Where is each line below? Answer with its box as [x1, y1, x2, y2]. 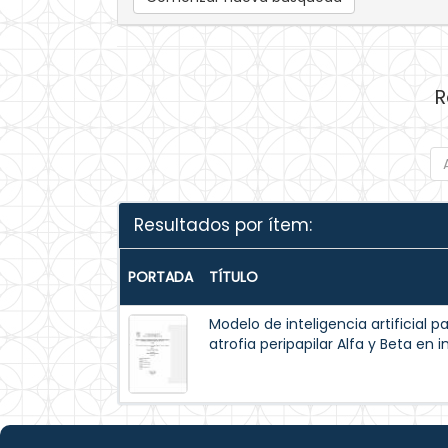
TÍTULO [209, 267, 258, 287]
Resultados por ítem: [134, 213, 312, 237]
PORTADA [128, 267, 193, 287]
